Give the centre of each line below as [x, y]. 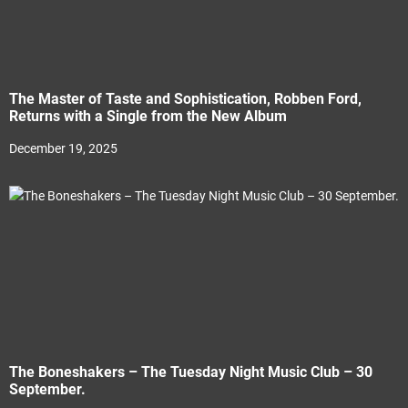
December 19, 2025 [63, 148]
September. [47, 389]
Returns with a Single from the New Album [219, 116]
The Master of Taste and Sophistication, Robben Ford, [185, 99]
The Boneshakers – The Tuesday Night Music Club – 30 [191, 372]
